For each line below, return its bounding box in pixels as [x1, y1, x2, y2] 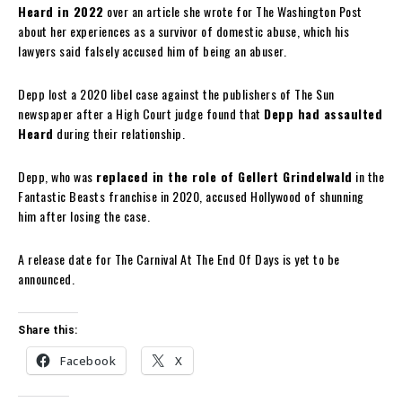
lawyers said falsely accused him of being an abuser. [18, 41, 286, 61]
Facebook [60, 353, 116, 370]
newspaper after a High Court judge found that [18, 104, 264, 124]
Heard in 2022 [18, 2, 104, 22]
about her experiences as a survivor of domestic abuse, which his [18, 22, 349, 41]
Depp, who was [18, 167, 96, 187]
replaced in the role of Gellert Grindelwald [96, 167, 353, 187]
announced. [18, 269, 74, 289]
